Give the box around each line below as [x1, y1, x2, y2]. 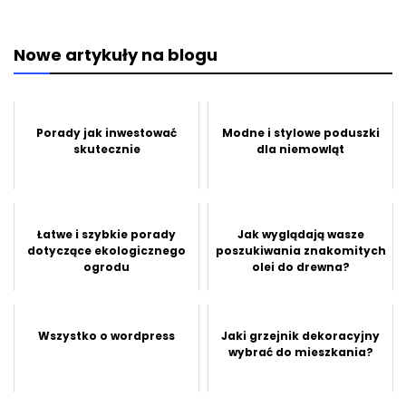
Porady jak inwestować [36, 124, 177, 140]
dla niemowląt [256, 140, 344, 157]
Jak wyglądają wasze [237, 226, 364, 242]
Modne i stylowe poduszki [221, 124, 380, 140]
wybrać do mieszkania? [227, 343, 373, 360]
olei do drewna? [251, 258, 350, 275]
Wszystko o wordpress [38, 327, 175, 343]
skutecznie [72, 140, 140, 157]
